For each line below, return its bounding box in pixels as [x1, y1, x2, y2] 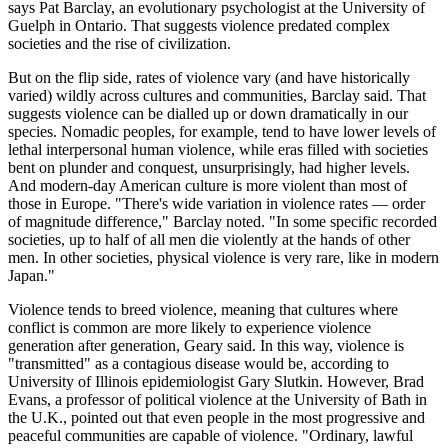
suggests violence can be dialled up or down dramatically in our [8, 104, 408, 122]
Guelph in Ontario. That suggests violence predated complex [8, 16, 390, 34]
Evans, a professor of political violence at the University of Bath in [8, 390, 427, 408]
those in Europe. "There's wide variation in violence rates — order [8, 194, 425, 212]
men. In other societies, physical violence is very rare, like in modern [8, 248, 439, 266]
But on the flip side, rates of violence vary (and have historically [8, 68, 410, 86]
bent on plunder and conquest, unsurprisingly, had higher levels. [8, 158, 410, 176]
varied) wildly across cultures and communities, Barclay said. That [8, 86, 426, 104]
